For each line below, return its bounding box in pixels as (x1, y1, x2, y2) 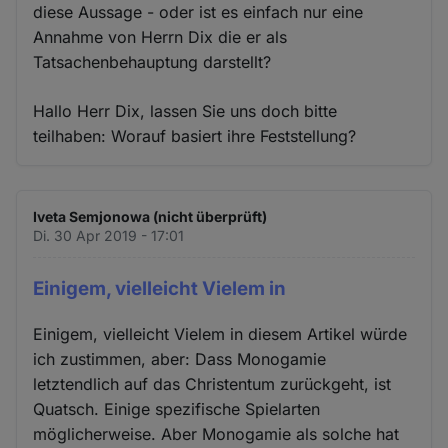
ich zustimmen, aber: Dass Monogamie (33, 348, 327, 369)
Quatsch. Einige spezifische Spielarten (33, 398, 321, 419)
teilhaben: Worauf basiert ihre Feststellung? (33, 126, 357, 147)
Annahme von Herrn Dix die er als (33, 27, 288, 48)
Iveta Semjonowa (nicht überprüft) (33, 208, 268, 226)
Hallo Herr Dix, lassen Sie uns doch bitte (33, 101, 338, 122)
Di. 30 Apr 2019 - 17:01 (33, 227, 185, 245)
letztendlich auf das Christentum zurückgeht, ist (33, 373, 392, 394)
